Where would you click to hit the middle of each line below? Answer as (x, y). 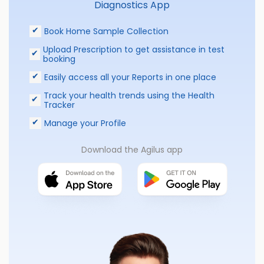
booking (59, 59)
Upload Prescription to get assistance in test (133, 49)
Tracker (59, 105)
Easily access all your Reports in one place (130, 77)
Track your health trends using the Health (129, 95)
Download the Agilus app (132, 149)
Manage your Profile (85, 123)
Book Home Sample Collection (106, 31)
